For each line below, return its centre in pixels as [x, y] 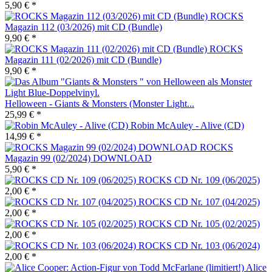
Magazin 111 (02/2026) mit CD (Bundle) [83, 60]
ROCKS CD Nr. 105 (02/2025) [199, 224]
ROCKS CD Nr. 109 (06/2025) [199, 180]
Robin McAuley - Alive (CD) [187, 126]
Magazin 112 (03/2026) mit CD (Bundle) [83, 27]
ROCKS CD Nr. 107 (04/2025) [199, 202]
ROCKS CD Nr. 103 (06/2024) [199, 246]
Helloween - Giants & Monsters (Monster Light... [100, 104]
